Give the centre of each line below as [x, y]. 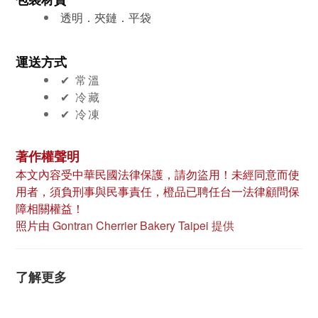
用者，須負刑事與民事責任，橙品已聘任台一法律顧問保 [158, 191]
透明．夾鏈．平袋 [106, 17]
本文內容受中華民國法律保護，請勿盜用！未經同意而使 [158, 174]
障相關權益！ [50, 208]
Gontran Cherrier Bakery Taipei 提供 [143, 225]
